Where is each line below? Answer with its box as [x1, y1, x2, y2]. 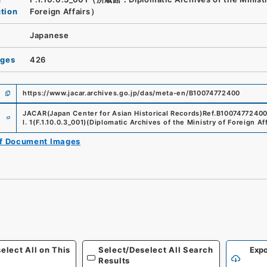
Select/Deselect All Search [98, 245, 213, 254]
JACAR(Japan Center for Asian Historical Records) [23, 108, 203, 117]
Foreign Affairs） [30, 6, 99, 16]
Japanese [30, 30, 69, 41]
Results [98, 256, 130, 265]
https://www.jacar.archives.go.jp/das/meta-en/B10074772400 [23, 89, 240, 97]
